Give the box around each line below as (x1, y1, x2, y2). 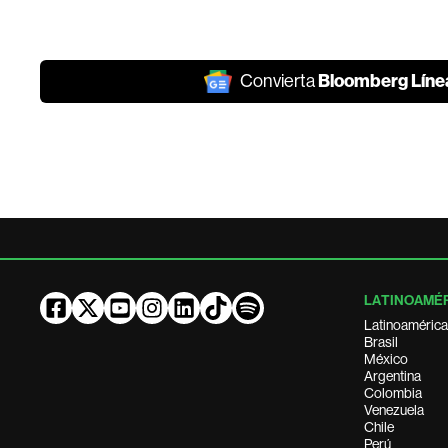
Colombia (364, 385, 423, 401)
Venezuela (364, 402, 425, 418)
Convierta (240, 71, 319, 92)
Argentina (364, 368, 422, 384)
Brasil (364, 334, 399, 350)
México (364, 351, 409, 367)
